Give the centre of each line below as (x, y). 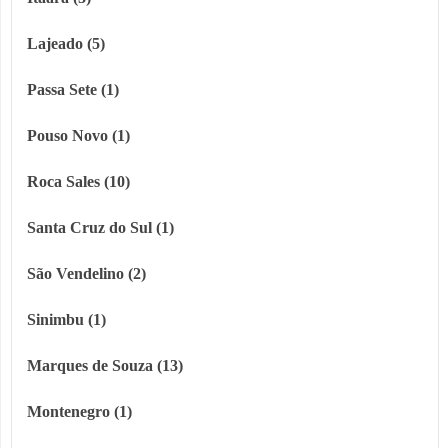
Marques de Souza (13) (105, 366)
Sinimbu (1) (66, 320)
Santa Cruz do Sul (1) (100, 228)
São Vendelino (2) (86, 274)
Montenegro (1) (79, 412)
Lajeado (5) (66, 44)
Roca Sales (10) (78, 182)
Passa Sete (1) (73, 90)
